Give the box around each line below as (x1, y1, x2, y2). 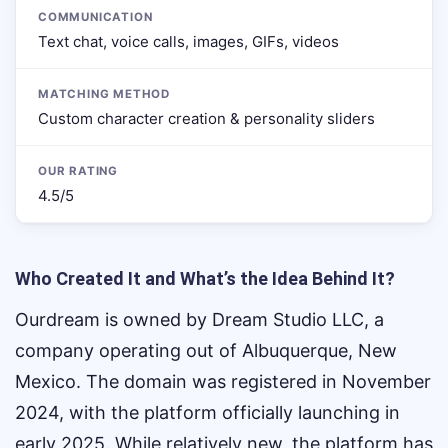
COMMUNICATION (38, 10, 153, 24)
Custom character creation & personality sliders (38, 109, 375, 128)
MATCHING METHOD (38, 87, 171, 101)
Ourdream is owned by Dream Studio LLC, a (15, 309, 384, 330)
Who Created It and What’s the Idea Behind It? (15, 268, 395, 289)
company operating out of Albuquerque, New (15, 340, 397, 361)
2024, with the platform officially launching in (15, 402, 400, 423)
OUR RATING (38, 164, 119, 178)
